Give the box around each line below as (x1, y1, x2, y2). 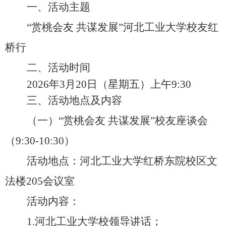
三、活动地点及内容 (26, 94, 122, 106)
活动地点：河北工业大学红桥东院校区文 (26, 154, 217, 167)
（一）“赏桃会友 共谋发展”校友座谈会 (26, 114, 208, 127)
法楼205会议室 (5, 175, 75, 187)
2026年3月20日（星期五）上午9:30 (26, 78, 191, 90)
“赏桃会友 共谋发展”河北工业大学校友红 (26, 21, 218, 33)
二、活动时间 (26, 61, 90, 74)
